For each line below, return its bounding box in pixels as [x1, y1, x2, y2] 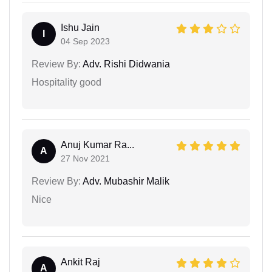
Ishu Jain [61, 22, 100, 33]
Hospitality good [32, 76, 101, 87]
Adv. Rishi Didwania [81, 58, 170, 69]
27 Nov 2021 [61, 153, 110, 163]
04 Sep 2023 [61, 36, 110, 46]
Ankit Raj [61, 256, 100, 267]
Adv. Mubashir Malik [81, 175, 169, 186]
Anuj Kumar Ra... [61, 139, 134, 150]
